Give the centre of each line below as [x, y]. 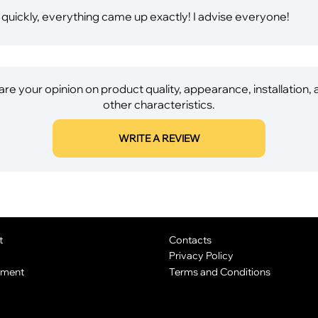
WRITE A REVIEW [159, 138]
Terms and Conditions [219, 272]
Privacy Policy [201, 256]
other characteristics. [159, 104]
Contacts [190, 239]
